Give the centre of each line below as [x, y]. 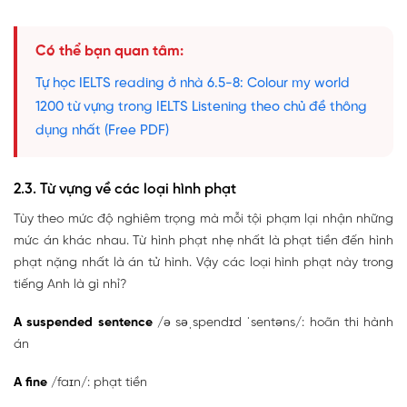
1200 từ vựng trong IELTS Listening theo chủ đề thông [201, 108]
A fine [30, 383]
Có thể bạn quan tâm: [109, 52]
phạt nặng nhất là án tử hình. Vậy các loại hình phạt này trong [203, 263]
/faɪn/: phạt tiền [97, 383]
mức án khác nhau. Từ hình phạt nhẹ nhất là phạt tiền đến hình [203, 242]
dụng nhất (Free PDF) [102, 131]
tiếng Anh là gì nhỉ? [70, 285]
